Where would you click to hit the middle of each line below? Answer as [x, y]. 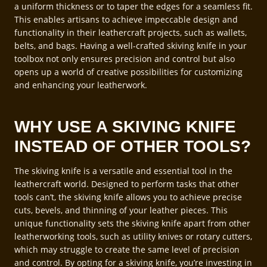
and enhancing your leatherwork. [81, 85]
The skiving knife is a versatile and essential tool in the [123, 170]
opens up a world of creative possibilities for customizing [128, 72]
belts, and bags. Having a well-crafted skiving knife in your [131, 45]
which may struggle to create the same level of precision [127, 249]
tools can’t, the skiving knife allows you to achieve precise [128, 197]
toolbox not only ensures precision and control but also [125, 58]
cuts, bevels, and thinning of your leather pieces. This [121, 210]
